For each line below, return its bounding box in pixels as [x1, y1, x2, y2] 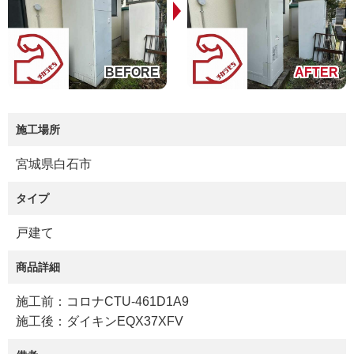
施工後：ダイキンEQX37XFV [16, 314, 183, 329]
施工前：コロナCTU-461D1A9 [16, 295, 189, 309]
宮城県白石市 [16, 157, 92, 171]
